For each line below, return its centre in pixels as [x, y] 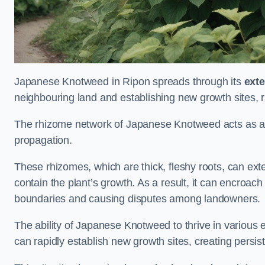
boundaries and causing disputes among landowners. [138, 199]
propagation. [43, 140]
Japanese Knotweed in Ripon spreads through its [129, 82]
